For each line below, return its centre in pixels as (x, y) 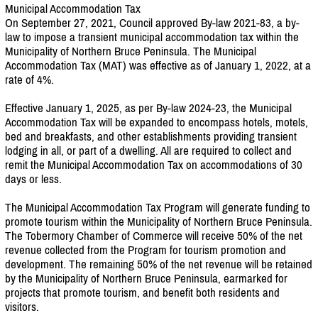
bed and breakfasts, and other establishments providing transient (151, 136)
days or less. (33, 179)
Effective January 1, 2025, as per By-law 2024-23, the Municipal (148, 108)
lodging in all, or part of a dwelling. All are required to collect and (148, 150)
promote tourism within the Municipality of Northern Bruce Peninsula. (159, 221)
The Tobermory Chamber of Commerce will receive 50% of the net (154, 235)
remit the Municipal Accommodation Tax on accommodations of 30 (154, 164)
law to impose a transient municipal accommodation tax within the (152, 37)
